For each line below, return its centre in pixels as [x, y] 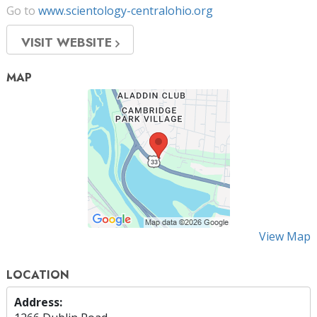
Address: [38, 302]
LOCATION [38, 275]
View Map [285, 236]
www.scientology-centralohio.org [126, 10]
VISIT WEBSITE [68, 42]
